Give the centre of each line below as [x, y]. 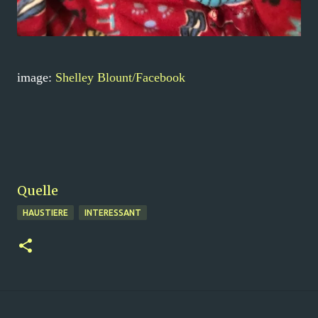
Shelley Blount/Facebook [120, 77]
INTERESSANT [113, 212]
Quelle [38, 190]
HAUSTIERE [45, 212]
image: [36, 77]
